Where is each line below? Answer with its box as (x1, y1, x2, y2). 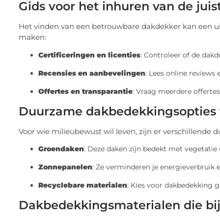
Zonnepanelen (38, 163, 92, 172)
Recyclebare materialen (38, 181, 127, 190)
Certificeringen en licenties (38, 50, 140, 59)
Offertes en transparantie (38, 86, 133, 96)
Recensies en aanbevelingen (38, 68, 145, 78)
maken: (19, 32, 46, 42)
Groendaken (38, 144, 84, 154)
